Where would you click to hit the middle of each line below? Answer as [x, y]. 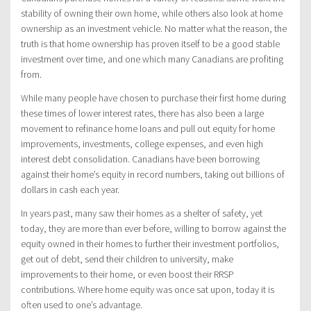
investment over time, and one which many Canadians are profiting [152, 59]
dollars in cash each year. [70, 190]
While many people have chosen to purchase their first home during [153, 98]
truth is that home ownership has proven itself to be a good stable [150, 44]
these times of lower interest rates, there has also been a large [142, 114]
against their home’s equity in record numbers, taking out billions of [153, 175]
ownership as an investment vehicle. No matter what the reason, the [154, 29]
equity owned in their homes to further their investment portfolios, [150, 244]
